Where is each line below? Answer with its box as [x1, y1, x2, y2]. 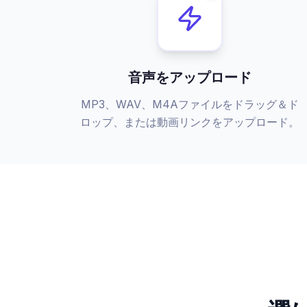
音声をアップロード [128, 69, 252, 86]
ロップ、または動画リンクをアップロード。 [80, 115, 300, 129]
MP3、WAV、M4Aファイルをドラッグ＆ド [81, 97, 299, 111]
